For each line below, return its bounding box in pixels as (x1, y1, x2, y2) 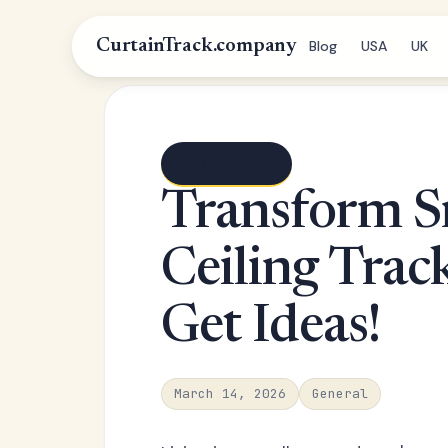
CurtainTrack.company (96, 36, 297, 56)
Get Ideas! (161, 303, 380, 355)
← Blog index (181, 154, 272, 172)
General (312, 385, 368, 402)
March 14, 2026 (174, 385, 286, 402)
